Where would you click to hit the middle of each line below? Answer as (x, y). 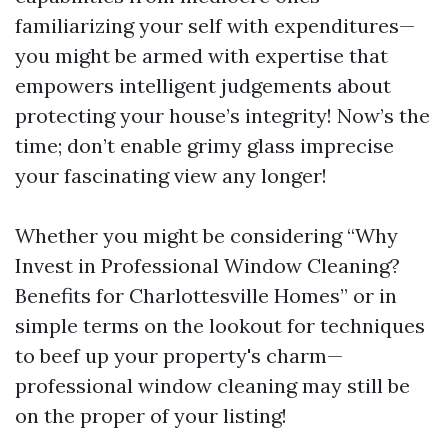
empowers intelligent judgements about (203, 85)
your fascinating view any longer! (171, 175)
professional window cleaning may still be (212, 385)
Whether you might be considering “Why (206, 235)
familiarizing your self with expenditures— (215, 25)
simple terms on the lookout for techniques (220, 325)
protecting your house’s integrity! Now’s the (222, 115)
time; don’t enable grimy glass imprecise (204, 145)
